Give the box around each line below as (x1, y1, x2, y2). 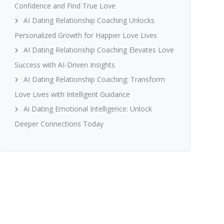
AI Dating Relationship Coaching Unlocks (23, 15, 154, 25)
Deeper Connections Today (14, 118, 103, 128)
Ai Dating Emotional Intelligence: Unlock (23, 103, 152, 113)
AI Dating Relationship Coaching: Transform (23, 74, 165, 84)
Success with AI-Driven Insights (14, 59, 115, 69)
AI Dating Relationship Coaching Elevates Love (23, 44, 174, 54)
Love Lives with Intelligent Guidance (14, 89, 130, 99)
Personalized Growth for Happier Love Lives (14, 30, 157, 40)
